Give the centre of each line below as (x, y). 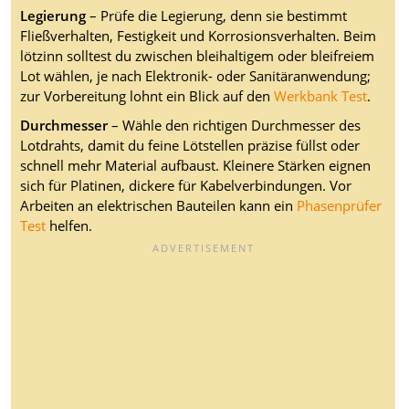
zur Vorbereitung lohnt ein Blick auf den (147, 97)
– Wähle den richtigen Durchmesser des (234, 126)
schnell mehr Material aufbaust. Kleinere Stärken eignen (195, 166)
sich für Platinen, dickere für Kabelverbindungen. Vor (186, 186)
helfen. (69, 226)
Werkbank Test (320, 97)
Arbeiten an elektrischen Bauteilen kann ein (158, 206)
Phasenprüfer (339, 206)
